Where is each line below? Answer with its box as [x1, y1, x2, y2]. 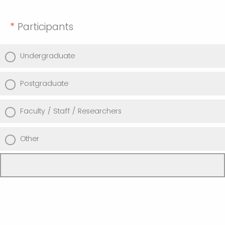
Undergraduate [20, 50, 75, 61]
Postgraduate [20, 78, 68, 88]
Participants [15, 20, 76, 34]
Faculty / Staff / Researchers [20, 105, 122, 116]
